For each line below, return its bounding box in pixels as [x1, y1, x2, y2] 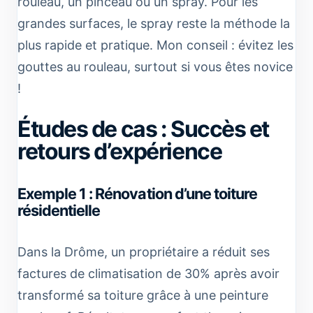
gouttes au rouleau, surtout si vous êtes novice [17, 59, 293, 74]
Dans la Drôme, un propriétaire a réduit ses [17, 244, 270, 259]
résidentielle [17, 201, 101, 219]
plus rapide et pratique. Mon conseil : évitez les [17, 37, 293, 52]
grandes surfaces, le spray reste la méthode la [17, 15, 290, 31]
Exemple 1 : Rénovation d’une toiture [17, 184, 258, 203]
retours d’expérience [17, 137, 222, 165]
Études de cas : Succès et [17, 115, 269, 143]
